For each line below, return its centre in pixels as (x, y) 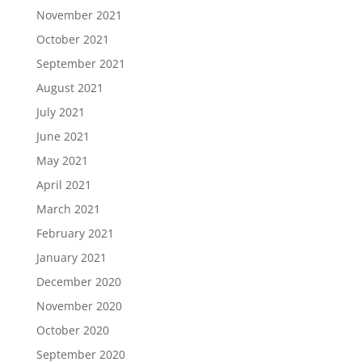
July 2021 (60, 112)
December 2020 (78, 282)
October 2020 (72, 330)
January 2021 (71, 258)
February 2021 (75, 234)
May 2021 (62, 161)
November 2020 (79, 306)
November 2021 (79, 15)
